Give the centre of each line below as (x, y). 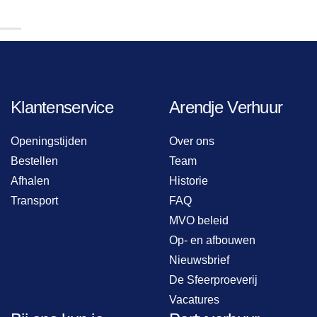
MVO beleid (199, 221)
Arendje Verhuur (226, 108)
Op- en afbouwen (212, 241)
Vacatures (194, 300)
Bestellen (34, 161)
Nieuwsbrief (199, 260)
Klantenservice (62, 108)
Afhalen (30, 181)
